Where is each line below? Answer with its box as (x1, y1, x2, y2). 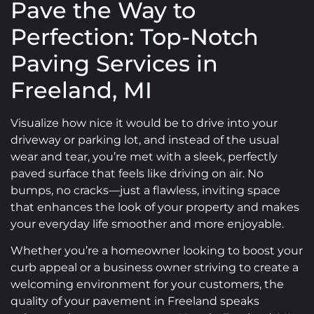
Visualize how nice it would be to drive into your (11, 116, 278, 130)
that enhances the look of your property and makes (11, 200, 299, 214)
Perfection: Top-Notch (11, 23, 259, 50)
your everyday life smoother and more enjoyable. (11, 217, 284, 231)
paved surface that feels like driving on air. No (11, 167, 264, 180)
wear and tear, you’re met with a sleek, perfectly (11, 150, 278, 163)
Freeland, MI (11, 76, 152, 104)
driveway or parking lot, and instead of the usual (11, 133, 279, 146)
